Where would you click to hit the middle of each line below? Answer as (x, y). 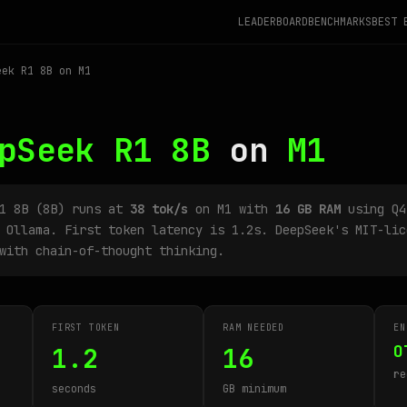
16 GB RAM (308, 209)
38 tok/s (159, 209)
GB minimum (254, 389)
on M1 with (232, 209)
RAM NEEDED (253, 328)
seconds (74, 389)
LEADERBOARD (273, 21)
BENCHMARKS (340, 21)
